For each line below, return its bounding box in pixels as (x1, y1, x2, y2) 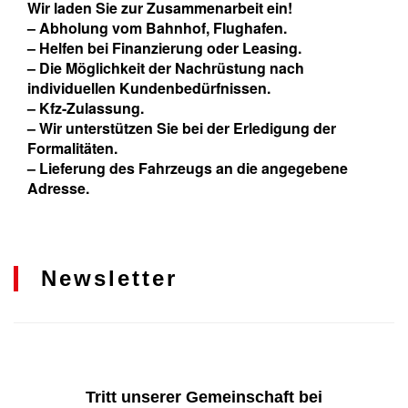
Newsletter (41, 266, 178, 291)
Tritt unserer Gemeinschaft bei (86, 388, 322, 406)
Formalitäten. (27, 138, 117, 158)
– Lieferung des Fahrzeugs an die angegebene (27, 158, 348, 178)
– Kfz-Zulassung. (27, 97, 144, 118)
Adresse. (27, 178, 89, 199)
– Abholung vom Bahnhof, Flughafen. (27, 17, 287, 38)
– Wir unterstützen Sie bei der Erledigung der (27, 117, 336, 138)
